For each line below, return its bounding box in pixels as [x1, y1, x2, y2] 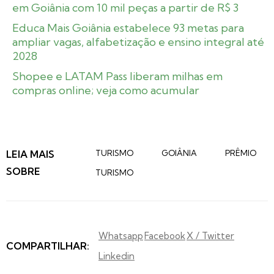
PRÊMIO [225, 147, 257, 158]
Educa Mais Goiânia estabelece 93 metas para [12, 20, 244, 35]
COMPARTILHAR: [6, 239, 89, 252]
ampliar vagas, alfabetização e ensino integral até [12, 34, 264, 49]
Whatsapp [98, 229, 143, 242]
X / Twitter [187, 229, 234, 242]
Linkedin [98, 250, 135, 262]
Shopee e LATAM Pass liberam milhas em [12, 68, 223, 83]
